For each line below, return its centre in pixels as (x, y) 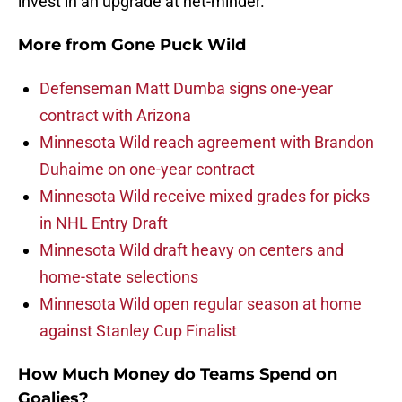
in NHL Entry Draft (104, 223)
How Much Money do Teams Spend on (178, 375)
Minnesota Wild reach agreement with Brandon (207, 143)
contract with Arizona (115, 116)
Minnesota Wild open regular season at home (201, 304)
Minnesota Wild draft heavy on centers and (192, 250)
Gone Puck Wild (179, 45)
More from (65, 45)
